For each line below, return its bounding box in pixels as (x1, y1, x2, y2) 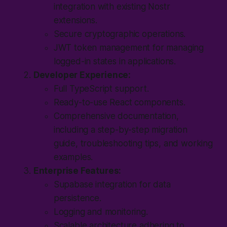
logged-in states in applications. (53, 56, 176, 66)
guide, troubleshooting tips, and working (53, 138, 213, 148)
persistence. (53, 193, 101, 203)
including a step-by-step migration (53, 124, 187, 135)
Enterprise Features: (33, 165, 122, 176)
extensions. (53, 15, 97, 25)
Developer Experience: (33, 69, 131, 80)
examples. (53, 152, 93, 162)
